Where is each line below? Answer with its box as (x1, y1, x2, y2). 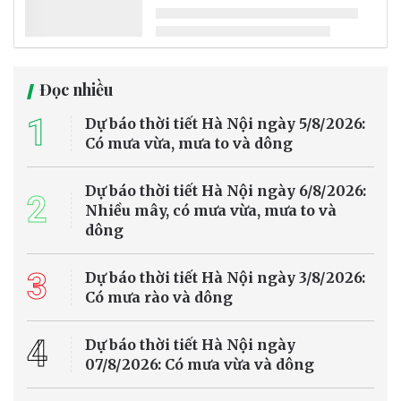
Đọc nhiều (39, 79, 114, 101)
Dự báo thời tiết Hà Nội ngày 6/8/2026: (85, 182, 366, 200)
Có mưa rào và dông (85, 288, 233, 307)
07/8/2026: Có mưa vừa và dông (85, 355, 314, 374)
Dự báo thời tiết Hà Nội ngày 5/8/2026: (85, 115, 365, 133)
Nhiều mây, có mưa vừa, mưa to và (85, 201, 337, 220)
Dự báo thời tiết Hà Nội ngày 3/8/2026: (85, 269, 365, 287)
